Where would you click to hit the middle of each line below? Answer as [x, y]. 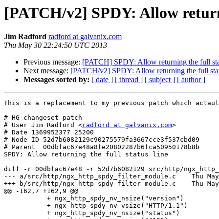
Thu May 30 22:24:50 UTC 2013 [55, 45]
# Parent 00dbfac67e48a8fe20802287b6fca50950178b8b [102, 147]
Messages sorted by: [56, 80]
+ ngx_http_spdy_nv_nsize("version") [25, 198]
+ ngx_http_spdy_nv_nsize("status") [25, 213]
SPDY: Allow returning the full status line [86, 154]
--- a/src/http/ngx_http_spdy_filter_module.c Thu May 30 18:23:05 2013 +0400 [90, 176]
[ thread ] [129, 80]
